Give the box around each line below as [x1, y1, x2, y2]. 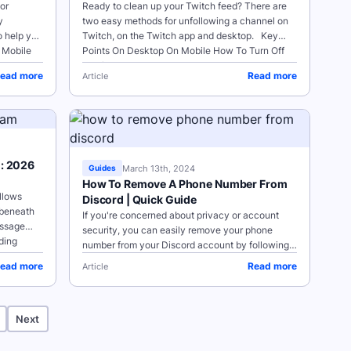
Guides [89, 163, 116, 172]
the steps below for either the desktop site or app [82, 254, 295, 266]
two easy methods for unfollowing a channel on [82, 15, 288, 27]
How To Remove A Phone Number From [82, 177, 288, 190]
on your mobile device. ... [82, 269, 193, 280]
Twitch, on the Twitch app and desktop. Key [82, 30, 278, 42]
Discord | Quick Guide [82, 193, 197, 206]
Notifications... [82, 60, 145, 71]
